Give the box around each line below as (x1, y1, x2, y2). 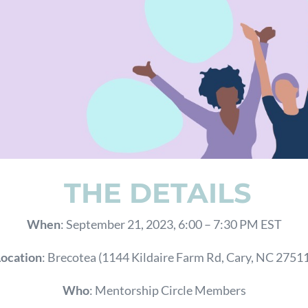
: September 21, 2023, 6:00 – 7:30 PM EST (60, 216, 282, 232)
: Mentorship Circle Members (89, 282, 246, 298)
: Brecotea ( (42, 249, 102, 265)
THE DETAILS (56, 175, 252, 210)
